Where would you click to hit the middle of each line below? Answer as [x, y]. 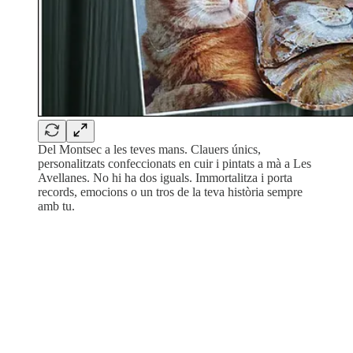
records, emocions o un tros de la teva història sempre [170, 191]
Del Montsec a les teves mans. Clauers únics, [149, 149]
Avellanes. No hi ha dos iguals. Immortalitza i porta [165, 177]
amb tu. [56, 206]
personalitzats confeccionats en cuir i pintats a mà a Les [175, 163]
